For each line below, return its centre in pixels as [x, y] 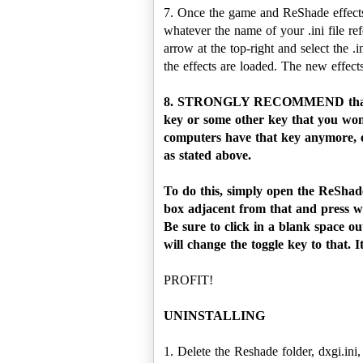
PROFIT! [188, 280]
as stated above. [207, 155]
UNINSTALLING [214, 315]
